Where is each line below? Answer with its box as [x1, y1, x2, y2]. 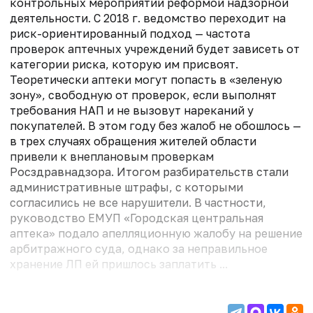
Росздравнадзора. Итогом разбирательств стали [10, 164, 289, 179]
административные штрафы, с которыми [10, 180, 243, 194]
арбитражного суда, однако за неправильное [10, 241, 268, 256]
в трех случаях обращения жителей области [10, 133, 256, 148]
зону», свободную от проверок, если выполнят [10, 87, 277, 102]
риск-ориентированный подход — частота [10, 26, 250, 41]
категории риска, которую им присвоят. [10, 57, 238, 71]
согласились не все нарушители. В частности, [10, 195, 266, 210]
